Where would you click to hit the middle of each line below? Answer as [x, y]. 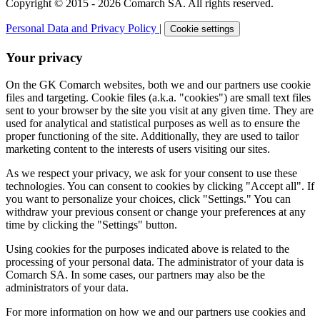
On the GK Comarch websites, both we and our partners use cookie [158, 85]
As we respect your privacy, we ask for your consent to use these [151, 174]
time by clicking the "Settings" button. [91, 225]
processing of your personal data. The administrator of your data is [155, 262]
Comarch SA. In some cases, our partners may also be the [135, 275]
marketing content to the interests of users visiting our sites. [138, 149]
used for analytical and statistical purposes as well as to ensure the [153, 124]
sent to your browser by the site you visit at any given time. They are [160, 111]
